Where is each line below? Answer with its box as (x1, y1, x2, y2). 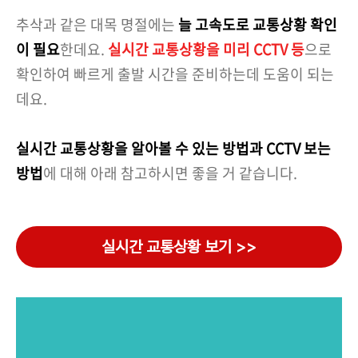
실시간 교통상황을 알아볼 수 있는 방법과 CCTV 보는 (16, 137, 331, 159)
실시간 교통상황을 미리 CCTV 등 (108, 38, 304, 60)
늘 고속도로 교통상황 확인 (175, 14, 337, 35)
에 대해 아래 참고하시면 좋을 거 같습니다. (43, 162, 297, 184)
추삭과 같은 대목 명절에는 (16, 14, 175, 35)
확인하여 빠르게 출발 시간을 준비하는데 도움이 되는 (16, 63, 334, 85)
